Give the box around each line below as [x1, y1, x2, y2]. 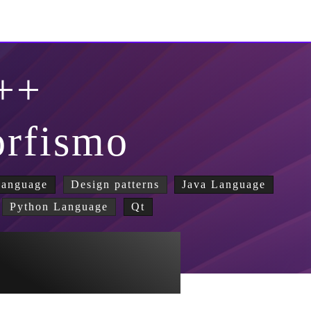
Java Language [182, 178, 267, 190]
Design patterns [70, 178, 160, 190]
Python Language [10, 201, 109, 212]
